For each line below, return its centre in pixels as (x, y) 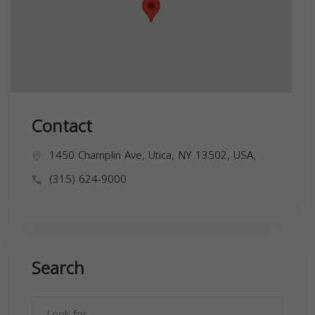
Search (58, 268)
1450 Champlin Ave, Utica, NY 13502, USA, (153, 155)
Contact (62, 126)
